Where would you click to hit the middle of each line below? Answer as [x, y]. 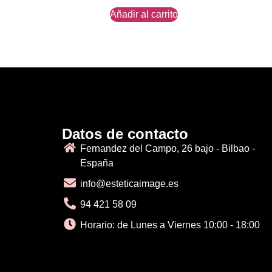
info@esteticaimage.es [129, 183]
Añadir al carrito [144, 14]
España [97, 163]
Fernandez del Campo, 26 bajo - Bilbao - [168, 148]
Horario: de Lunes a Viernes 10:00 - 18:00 [170, 225]
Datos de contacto [125, 134]
